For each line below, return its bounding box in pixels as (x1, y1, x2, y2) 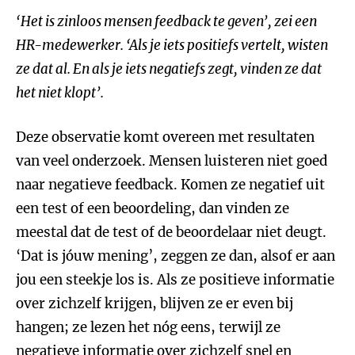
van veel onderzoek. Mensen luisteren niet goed (16, 152, 327, 170)
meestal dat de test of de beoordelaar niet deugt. (16, 223, 326, 241)
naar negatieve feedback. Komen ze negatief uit (16, 176, 325, 193)
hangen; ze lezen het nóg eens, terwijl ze (16, 319, 281, 336)
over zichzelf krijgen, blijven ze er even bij (16, 295, 293, 312)
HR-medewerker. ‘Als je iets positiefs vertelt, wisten (16, 36, 328, 54)
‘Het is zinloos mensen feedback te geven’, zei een (16, 13, 317, 30)
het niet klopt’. (16, 84, 104, 101)
